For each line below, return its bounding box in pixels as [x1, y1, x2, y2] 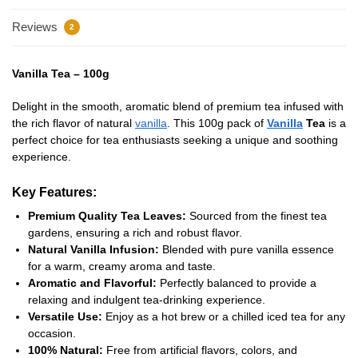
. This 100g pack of [167, 116, 267, 129]
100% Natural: [28, 343, 103, 356]
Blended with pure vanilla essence [159, 242, 334, 256]
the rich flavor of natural [12, 116, 135, 129]
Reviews [12, 20, 61, 34]
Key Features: [12, 184, 97, 199]
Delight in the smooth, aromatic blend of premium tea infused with [12, 99, 344, 113]
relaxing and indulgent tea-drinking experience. [28, 292, 265, 306]
